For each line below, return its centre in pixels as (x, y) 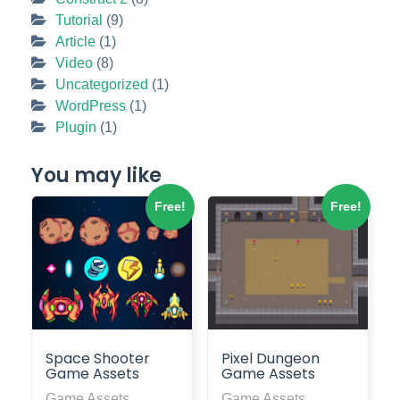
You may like (96, 175)
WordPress (91, 105)
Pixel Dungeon (270, 359)
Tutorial (79, 20)
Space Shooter (98, 359)
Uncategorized (102, 84)
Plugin (76, 127)
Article (75, 41)
